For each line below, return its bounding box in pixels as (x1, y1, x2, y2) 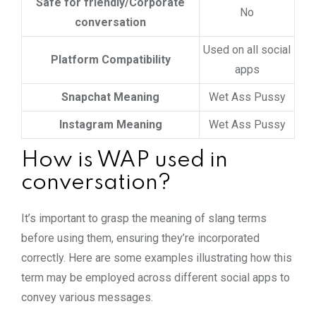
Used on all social (203, 42, 291, 56)
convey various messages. (21, 290, 153, 304)
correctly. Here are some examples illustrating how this (21, 250, 292, 265)
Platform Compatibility (50, 52, 171, 66)
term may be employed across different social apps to (21, 270, 290, 284)
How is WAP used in (21, 149, 228, 171)
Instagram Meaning (59, 117, 162, 131)
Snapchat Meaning (61, 90, 159, 104)
